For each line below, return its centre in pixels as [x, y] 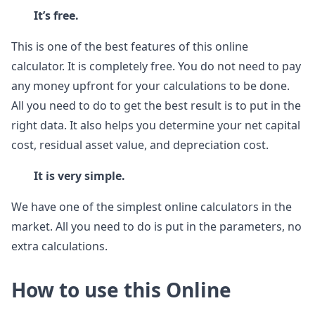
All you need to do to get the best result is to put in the [156, 106]
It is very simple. [79, 176]
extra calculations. [59, 246]
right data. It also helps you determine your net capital [156, 126]
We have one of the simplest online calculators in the [152, 207]
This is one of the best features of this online [130, 47]
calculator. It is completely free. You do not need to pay [156, 66]
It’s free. [56, 16]
